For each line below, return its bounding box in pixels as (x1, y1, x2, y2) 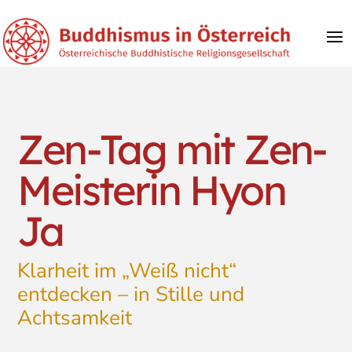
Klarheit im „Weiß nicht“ (17, 256, 237, 284)
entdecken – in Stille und (17, 280, 245, 308)
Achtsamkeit (17, 303, 133, 332)
